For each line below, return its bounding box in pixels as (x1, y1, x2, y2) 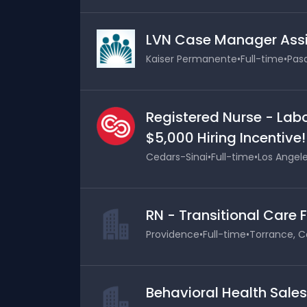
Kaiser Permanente (146, 52, 237, 66)
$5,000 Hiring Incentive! (146, 128, 306, 147)
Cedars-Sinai (146, 150, 208, 164)
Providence (146, 228, 199, 241)
